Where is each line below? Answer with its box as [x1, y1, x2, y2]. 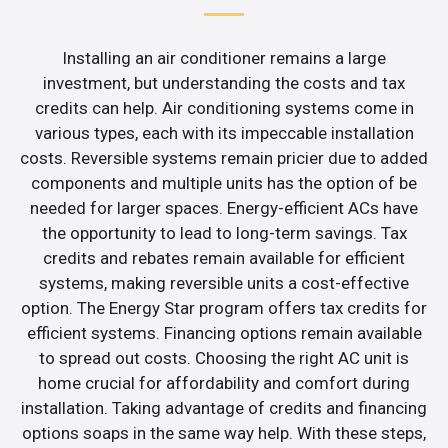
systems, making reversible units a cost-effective [39, 272, 409, 293]
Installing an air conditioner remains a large [62, 47, 386, 68]
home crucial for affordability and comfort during [38, 372, 410, 393]
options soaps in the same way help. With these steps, [22, 422, 426, 443]
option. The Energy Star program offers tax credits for [21, 297, 427, 318]
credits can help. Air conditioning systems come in [34, 97, 414, 118]
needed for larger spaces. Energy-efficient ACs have [30, 197, 418, 218]
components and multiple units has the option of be [31, 172, 417, 193]
